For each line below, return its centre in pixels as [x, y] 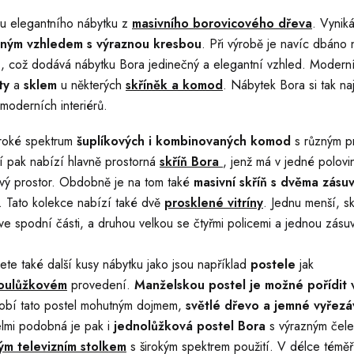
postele [273, 264]
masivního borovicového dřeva [222, 23]
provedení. [101, 285]
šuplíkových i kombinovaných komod [184, 141]
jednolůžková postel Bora [192, 326]
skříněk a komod [174, 85]
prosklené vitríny [214, 203]
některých [98, 85]
